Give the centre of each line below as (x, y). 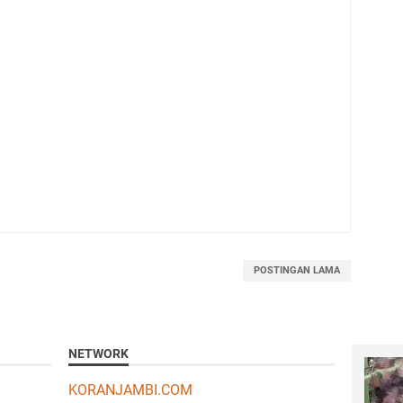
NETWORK (98, 353)
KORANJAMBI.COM (130, 390)
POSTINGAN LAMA (296, 270)
